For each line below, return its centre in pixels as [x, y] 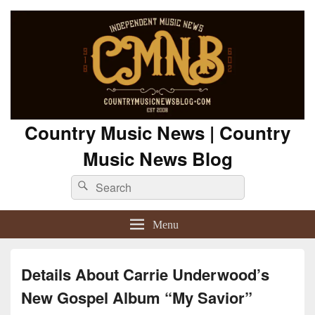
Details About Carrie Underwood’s [145, 275]
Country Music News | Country [157, 133]
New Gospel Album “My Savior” [137, 298]
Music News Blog [157, 159]
